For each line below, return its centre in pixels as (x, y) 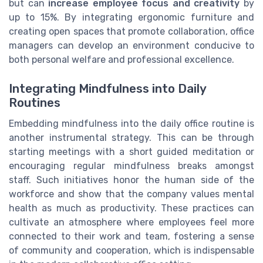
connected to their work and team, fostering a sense (131, 236)
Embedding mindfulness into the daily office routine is (131, 123)
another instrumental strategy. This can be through (131, 137)
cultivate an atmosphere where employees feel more (131, 222)
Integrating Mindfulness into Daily (107, 88)
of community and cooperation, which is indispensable (131, 250)
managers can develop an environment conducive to (131, 46)
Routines (35, 102)
